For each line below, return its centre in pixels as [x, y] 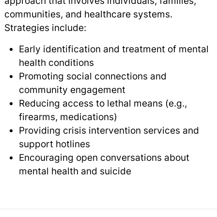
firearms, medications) [68, 117]
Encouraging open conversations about [104, 158]
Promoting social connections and [93, 76]
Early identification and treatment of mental [114, 49]
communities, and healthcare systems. [88, 14]
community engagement [72, 90]
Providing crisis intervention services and [109, 131]
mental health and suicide [75, 171]
